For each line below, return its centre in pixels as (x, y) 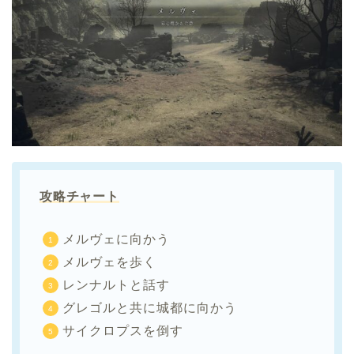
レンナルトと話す (116, 285)
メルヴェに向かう (116, 239)
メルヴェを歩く (109, 262)
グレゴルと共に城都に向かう (150, 308)
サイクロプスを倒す (123, 331)
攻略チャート (79, 197)
